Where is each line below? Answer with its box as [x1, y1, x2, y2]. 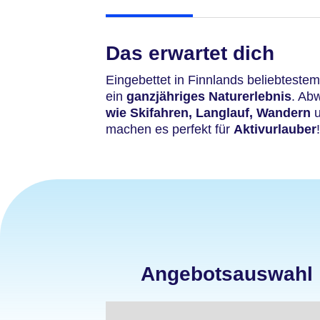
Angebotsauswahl [141, 262, 314, 285]
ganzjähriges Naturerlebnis [126, 89, 291, 104]
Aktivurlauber [234, 122, 316, 136]
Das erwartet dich [106, 42, 274, 64]
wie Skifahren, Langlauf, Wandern [106, 106, 311, 120]
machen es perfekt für [106, 122, 234, 136]
